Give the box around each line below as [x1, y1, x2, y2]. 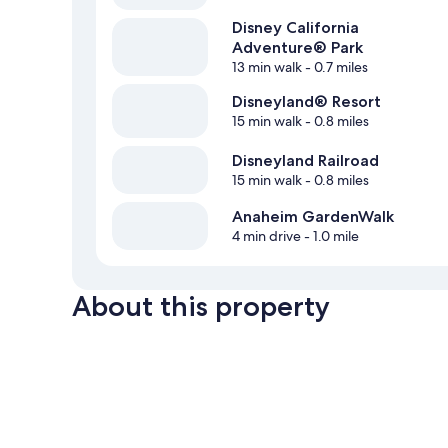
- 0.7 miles [302, 58, 368, 77]
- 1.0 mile [301, 227, 359, 246]
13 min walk [232, 58, 302, 77]
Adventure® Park [232, 38, 363, 58]
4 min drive [232, 227, 301, 246]
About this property [72, 289, 330, 324]
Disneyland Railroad [232, 151, 379, 171]
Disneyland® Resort [232, 92, 381, 112]
